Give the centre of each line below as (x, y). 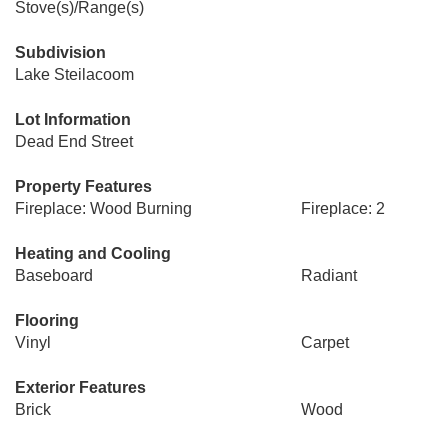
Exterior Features (80, 387)
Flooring (47, 320)
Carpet (324, 342)
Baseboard (54, 275)
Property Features (83, 186)
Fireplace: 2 (342, 208)
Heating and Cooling (93, 253)
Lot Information (73, 119)
